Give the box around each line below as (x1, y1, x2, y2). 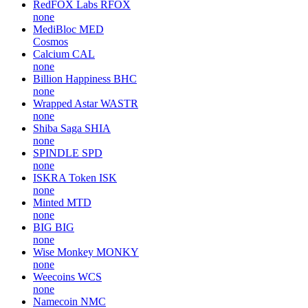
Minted (33, 196, 64, 208)
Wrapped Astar (33, 97, 98, 109)
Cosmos (33, 35, 68, 47)
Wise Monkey (33, 245, 93, 258)
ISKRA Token (33, 171, 96, 184)
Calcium (33, 47, 69, 60)
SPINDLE (33, 146, 79, 159)
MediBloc (33, 23, 76, 35)
